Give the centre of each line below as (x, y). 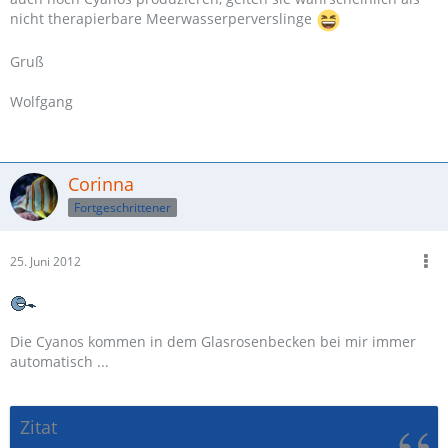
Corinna (101, 184)
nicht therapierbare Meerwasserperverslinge (163, 19)
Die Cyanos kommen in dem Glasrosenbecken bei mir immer (213, 341)
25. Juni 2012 (45, 261)
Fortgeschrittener (122, 207)
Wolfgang (41, 101)
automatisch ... (59, 361)
